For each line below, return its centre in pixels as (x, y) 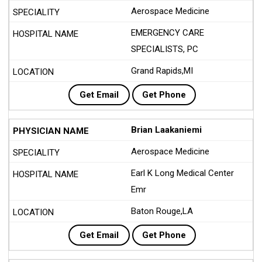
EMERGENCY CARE (168, 33)
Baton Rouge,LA (162, 211)
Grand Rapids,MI (162, 71)
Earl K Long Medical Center (182, 173)
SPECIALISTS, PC (165, 49)
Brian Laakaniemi (166, 130)
